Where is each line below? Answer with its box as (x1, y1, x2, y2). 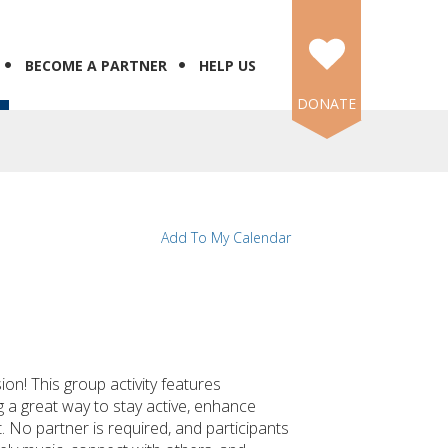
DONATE (297, 94, 356, 113)
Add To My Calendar (161, 228, 291, 247)
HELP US (199, 56, 256, 75)
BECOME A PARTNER (25, 56, 167, 75)
